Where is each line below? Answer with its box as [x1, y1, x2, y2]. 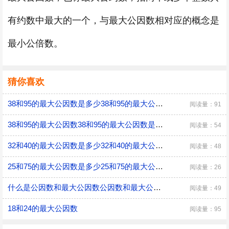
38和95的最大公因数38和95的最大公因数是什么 [155, 120, 163, 129]
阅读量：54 [190, 122, 221, 129]
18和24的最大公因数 [8, 204, 78, 213]
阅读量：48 [190, 143, 221, 150]
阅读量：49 [190, 185, 221, 192]
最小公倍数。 [8, 38, 63, 49]
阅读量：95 [190, 205, 221, 213]
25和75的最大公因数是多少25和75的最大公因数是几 [155, 162, 163, 171]
